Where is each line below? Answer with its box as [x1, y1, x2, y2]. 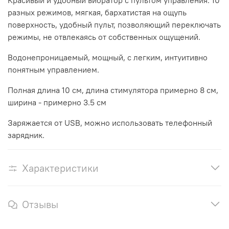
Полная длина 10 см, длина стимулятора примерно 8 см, [8, 85, 218, 96]
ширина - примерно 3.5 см [8, 97, 106, 108]
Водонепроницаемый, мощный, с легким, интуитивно [8, 52, 208, 63]
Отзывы [22, 198, 58, 211]
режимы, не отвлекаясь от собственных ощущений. [8, 32, 200, 42]
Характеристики [22, 162, 99, 175]
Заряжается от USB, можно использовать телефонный [8, 118, 212, 128]
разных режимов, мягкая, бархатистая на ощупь [8, 7, 187, 18]
